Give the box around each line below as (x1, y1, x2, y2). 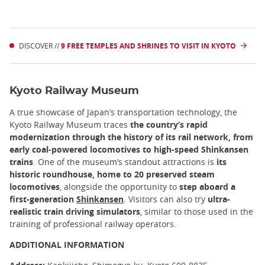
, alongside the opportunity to (60, 180, 179, 192)
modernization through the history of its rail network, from (9, 131, 253, 143)
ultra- (208, 193, 230, 205)
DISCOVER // (19, 40, 61, 50)
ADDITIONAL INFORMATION (9, 238, 124, 250)
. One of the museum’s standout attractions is (33, 156, 216, 167)
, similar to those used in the (140, 205, 253, 217)
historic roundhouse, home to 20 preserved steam (9, 168, 215, 180)
